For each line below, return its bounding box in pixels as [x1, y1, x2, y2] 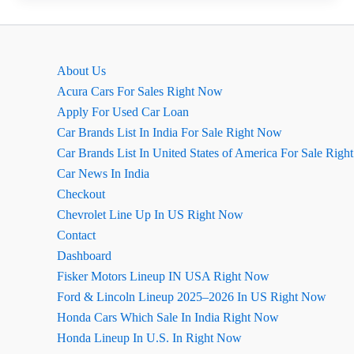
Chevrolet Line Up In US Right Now [57, 208, 243, 221]
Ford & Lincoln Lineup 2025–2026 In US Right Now [57, 290, 326, 303]
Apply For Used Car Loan [57, 105, 189, 119]
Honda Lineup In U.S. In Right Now [57, 331, 242, 345]
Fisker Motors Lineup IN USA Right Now [57, 269, 269, 283]
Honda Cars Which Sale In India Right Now [57, 311, 279, 324]
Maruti [34, 13, 72, 27]
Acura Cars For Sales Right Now [57, 85, 223, 98]
